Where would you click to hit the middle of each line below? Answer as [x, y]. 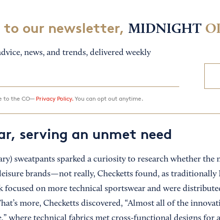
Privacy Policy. [54, 99]
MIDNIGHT [165, 30]
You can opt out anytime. [108, 99]
